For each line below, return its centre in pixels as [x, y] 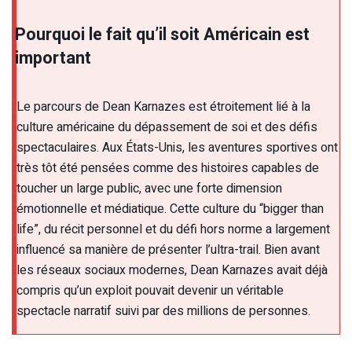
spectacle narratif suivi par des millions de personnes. [163, 312]
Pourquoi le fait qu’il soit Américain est [162, 34]
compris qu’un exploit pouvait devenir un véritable [150, 291]
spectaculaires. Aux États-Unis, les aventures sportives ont [177, 148]
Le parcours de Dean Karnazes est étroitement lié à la [163, 107]
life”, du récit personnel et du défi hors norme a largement [173, 230]
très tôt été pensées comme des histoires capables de [168, 169]
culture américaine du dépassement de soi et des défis [167, 128]
